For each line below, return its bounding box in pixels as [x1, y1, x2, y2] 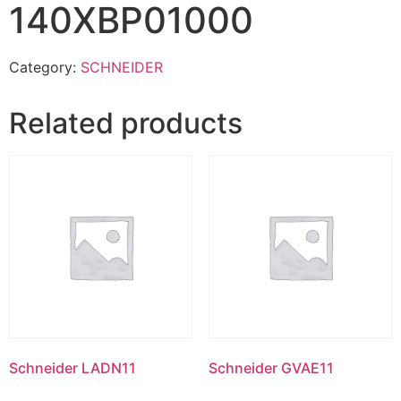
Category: [9, 57, 81, 76]
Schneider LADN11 [9, 358, 136, 377]
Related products [9, 105, 243, 141]
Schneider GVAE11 [208, 358, 334, 377]
